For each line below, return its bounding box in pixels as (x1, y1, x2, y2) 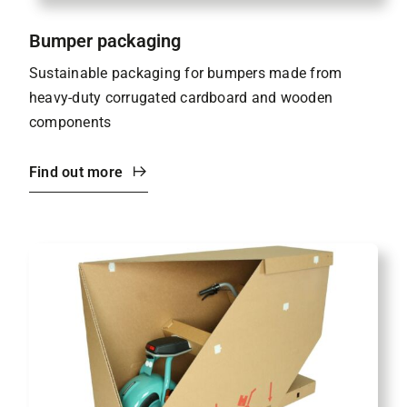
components (29, 113, 112, 131)
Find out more (29, 163, 124, 181)
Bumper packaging (29, 29, 181, 52)
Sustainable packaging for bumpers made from (29, 64, 342, 82)
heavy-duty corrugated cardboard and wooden (29, 88, 333, 106)
